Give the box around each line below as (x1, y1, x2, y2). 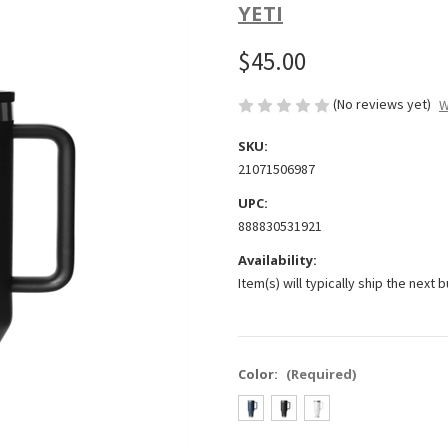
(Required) (285, 365, 356, 384)
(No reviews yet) (333, 94, 431, 113)
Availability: (238, 251, 317, 270)
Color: (238, 365, 281, 384)
